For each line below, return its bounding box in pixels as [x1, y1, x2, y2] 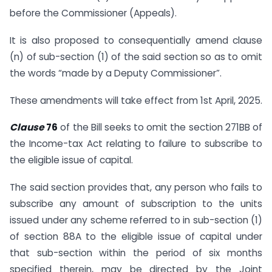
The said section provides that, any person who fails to [10, 181, 262, 194]
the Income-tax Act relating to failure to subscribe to [10, 137, 262, 151]
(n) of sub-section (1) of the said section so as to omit [10, 50, 262, 63]
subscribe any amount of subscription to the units [10, 197, 262, 211]
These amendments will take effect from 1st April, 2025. [10, 93, 262, 107]
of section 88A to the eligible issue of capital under [10, 230, 262, 243]
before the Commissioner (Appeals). [10, 6, 177, 19]
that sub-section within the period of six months [10, 246, 262, 260]
